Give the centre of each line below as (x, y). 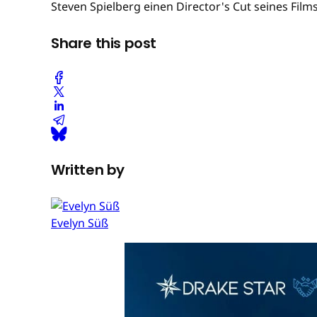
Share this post (104, 43)
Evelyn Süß (80, 223)
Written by (88, 169)
